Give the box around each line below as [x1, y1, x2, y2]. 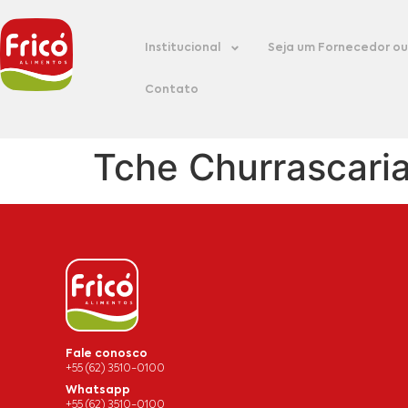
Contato [145, 85, 199, 96]
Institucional [145, 43, 221, 54]
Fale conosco [66, 349, 148, 360]
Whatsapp [66, 385, 130, 396]
